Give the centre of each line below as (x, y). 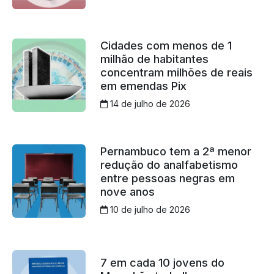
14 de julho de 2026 (149, 104)
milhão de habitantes (154, 59)
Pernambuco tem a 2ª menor (176, 151)
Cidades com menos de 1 (166, 46)
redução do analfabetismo (169, 165)
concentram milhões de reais (176, 72)
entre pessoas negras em (167, 178)
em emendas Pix (143, 86)
